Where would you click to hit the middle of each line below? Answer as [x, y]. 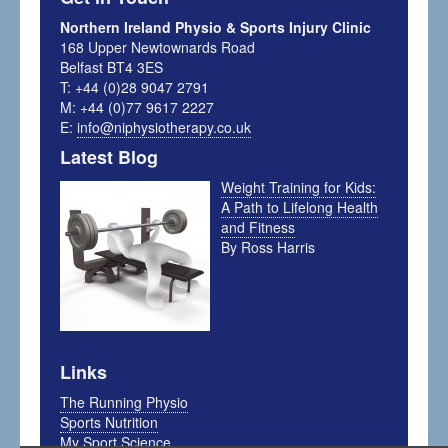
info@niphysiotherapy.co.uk [164, 127]
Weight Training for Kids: [298, 187]
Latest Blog [109, 157]
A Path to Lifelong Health [299, 207]
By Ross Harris [267, 247]
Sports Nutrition [109, 421]
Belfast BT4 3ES [112, 67]
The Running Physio [124, 401]
